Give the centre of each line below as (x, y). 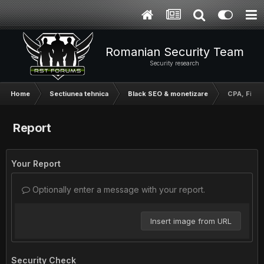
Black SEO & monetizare (168, 94)
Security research (174, 63)
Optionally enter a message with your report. (118, 189)
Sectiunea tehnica (79, 94)
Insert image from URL (191, 221)
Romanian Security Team (174, 52)
